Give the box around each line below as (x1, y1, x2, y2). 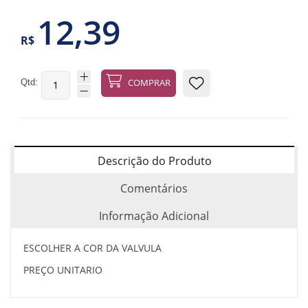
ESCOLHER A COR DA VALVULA (23, 241, 162, 254)
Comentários (120, 180, 188, 196)
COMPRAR (126, 76, 170, 89)
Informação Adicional (99, 208, 209, 223)
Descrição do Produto (97, 153, 212, 168)
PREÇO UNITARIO (23, 263, 102, 276)
